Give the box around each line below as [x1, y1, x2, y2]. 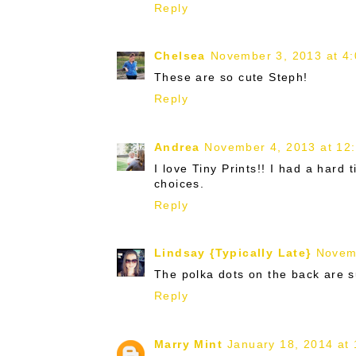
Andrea [154, 140, 200, 153]
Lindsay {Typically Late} [154, 246, 311, 260]
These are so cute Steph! [154, 71, 308, 84]
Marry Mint [154, 337, 222, 350]
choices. [154, 176, 205, 190]
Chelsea [154, 49, 206, 63]
